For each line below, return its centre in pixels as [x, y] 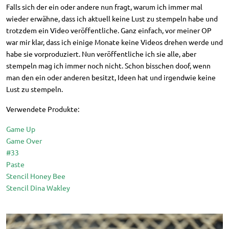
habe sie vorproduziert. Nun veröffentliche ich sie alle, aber [101, 53]
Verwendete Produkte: [43, 109]
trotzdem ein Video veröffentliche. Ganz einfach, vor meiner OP [109, 30]
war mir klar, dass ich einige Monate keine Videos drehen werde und [114, 42]
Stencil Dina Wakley [38, 187]
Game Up [21, 129]
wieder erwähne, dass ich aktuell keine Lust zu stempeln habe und [112, 18]
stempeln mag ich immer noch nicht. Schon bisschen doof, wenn [108, 65]
